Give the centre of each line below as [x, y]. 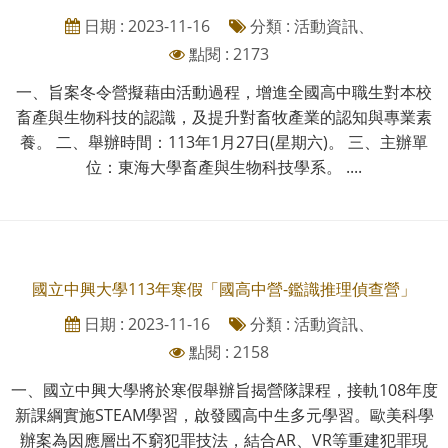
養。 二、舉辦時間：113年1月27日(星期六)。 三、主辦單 [224, 141]
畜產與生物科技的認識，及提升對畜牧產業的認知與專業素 [224, 116]
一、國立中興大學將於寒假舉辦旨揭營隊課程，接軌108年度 [224, 389]
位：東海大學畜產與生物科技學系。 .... [224, 166]
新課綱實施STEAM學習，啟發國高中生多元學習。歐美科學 [224, 414]
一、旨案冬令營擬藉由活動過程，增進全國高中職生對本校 [224, 91]
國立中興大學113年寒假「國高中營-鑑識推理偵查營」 [224, 288]
